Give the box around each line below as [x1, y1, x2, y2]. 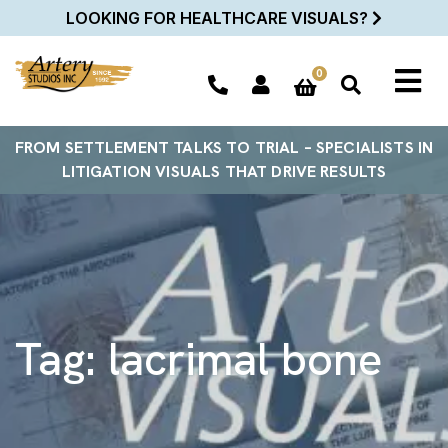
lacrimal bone [108, 329, 382, 389]
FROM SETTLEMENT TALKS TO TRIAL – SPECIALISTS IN [14, 137, 434, 158]
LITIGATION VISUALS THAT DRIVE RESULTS [61, 161, 387, 182]
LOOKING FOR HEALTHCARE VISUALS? [66, 8, 372, 28]
